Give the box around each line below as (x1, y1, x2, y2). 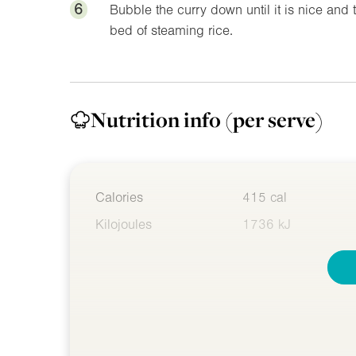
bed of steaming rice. (110, 22, 233, 38)
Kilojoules (95, 216, 152, 232)
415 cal (242, 189, 288, 205)
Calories (95, 189, 143, 205)
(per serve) (225, 105, 323, 133)
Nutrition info (91, 105, 225, 133)
